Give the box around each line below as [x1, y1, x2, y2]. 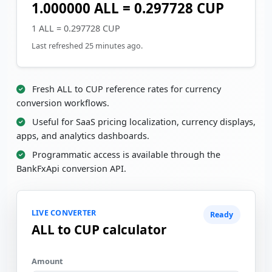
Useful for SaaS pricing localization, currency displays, [30, 116, 256, 127]
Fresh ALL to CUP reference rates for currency [30, 83, 221, 95]
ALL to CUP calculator [32, 220, 166, 238]
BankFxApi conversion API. [16, 163, 126, 174]
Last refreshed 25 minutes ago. [32, 41, 143, 51]
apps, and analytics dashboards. [16, 130, 149, 141]
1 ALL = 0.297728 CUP [32, 22, 120, 34]
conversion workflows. [16, 97, 109, 109]
